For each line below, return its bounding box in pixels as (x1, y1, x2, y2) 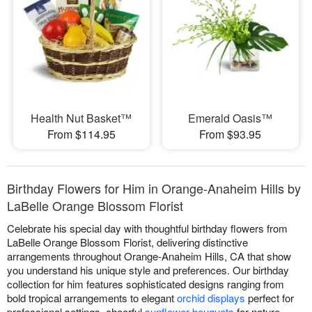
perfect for (245, 290, 294, 306)
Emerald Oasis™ (188, 110, 273, 127)
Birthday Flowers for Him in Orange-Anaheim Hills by (7, 179, 301, 198)
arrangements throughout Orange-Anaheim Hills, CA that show (7, 249, 291, 264)
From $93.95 (199, 126, 262, 143)
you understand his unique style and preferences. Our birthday (7, 263, 289, 278)
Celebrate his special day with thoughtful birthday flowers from (7, 221, 288, 236)
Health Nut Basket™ (31, 110, 132, 127)
